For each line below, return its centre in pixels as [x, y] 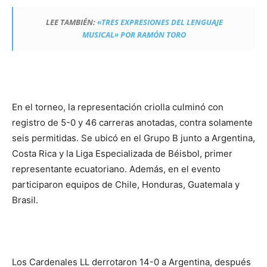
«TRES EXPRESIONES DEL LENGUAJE [160, 22]
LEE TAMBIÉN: [71, 22]
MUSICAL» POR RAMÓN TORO [134, 35]
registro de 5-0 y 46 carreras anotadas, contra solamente [132, 122]
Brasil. [25, 200]
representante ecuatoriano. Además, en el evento [116, 169]
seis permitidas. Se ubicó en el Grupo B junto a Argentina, [133, 138]
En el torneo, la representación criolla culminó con [118, 107]
